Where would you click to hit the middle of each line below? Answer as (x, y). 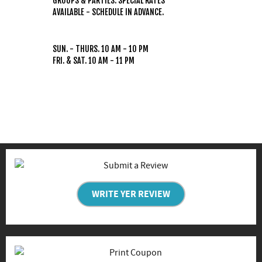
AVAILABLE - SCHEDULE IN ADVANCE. (108, 12)
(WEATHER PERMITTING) (110, 38)
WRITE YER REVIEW (131, 194)
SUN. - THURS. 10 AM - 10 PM (101, 49)
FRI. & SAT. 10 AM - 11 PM (94, 61)
